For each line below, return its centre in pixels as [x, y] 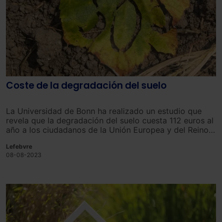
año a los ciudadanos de [52, 130]
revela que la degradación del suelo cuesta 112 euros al [110, 120]
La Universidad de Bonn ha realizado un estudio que [104, 111]
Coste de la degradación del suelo [86, 85]
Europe [145, 130]
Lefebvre [19, 146]
